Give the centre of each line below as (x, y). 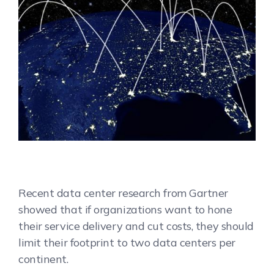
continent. (43, 259)
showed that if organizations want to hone (125, 209)
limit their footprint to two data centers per (127, 242)
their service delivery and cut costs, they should (136, 226)
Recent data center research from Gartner (123, 193)
